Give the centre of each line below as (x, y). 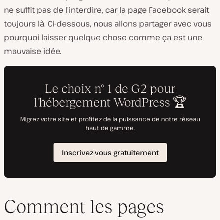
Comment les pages (84, 207)
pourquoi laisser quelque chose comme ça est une (103, 37)
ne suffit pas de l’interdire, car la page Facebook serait (107, 10)
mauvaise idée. (33, 51)
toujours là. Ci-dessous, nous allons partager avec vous (108, 23)
